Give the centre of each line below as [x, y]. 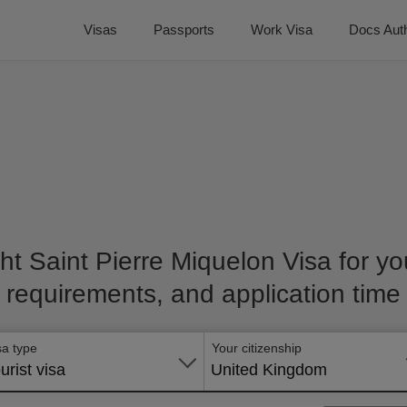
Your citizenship [257, 348]
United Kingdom [269, 370]
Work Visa [282, 30]
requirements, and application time [203, 294]
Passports [184, 30]
